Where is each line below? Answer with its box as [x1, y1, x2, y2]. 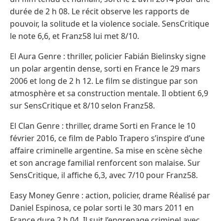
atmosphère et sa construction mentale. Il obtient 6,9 [10, 87, 208, 99]
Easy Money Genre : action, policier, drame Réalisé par [10, 189, 210, 201]
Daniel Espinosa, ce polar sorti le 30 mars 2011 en [10, 202, 194, 213]
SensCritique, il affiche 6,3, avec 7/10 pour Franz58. [10, 169, 198, 181]
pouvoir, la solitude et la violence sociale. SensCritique [10, 18, 209, 29]
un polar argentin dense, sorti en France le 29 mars [10, 63, 200, 74]
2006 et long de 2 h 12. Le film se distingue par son [10, 75, 198, 86]
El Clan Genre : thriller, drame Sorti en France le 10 [10, 120, 195, 131]
